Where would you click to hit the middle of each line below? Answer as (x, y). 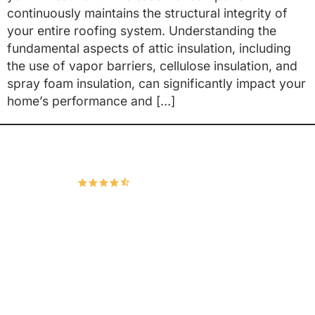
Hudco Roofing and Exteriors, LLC (157, 156)
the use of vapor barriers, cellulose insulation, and (152, 66)
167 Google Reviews (194, 182)
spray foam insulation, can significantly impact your (156, 84)
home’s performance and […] (91, 101)
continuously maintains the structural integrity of (147, 13)
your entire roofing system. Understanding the (142, 31)
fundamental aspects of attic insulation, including (149, 49)
